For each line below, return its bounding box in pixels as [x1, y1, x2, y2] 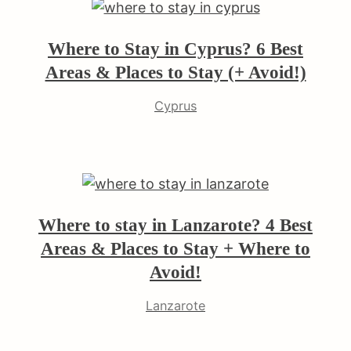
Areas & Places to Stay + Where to [41, 237, 310, 259]
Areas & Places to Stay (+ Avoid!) [45, 61, 306, 82]
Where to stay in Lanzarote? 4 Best [38, 214, 313, 235]
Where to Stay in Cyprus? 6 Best [48, 38, 303, 59]
